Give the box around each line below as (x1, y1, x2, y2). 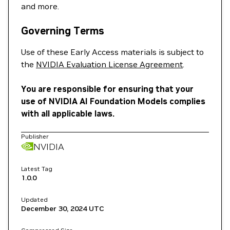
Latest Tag (21, 165, 52, 172)
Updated (21, 196, 48, 203)
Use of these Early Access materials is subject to (21, 47, 204, 57)
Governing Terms (21, 24, 104, 37)
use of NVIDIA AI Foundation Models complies (21, 96, 205, 106)
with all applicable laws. (21, 108, 114, 119)
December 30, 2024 (21, 204, 87, 213)
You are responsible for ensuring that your (21, 84, 194, 94)
